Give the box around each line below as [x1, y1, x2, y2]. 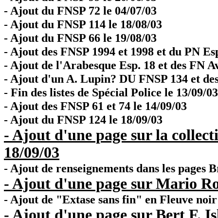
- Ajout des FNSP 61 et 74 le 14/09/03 [4, 99, 187, 112]
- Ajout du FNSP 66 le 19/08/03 [4, 31, 157, 44]
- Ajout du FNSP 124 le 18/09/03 [4, 113, 163, 126]
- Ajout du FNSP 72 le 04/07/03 [4, 4, 157, 17]
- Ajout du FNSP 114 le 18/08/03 [4, 18, 162, 31]
